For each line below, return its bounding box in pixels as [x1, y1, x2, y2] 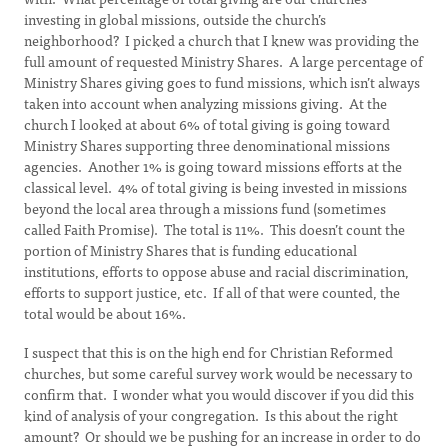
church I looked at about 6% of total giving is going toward [24, 113, 390, 135]
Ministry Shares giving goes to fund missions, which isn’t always [24, 71, 420, 93]
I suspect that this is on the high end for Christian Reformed [24, 341, 393, 363]
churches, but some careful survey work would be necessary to [24, 362, 413, 384]
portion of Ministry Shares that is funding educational [24, 239, 357, 261]
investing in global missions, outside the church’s [24, 8, 326, 30]
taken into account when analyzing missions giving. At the [24, 92, 387, 114]
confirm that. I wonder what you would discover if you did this [24, 383, 414, 405]
